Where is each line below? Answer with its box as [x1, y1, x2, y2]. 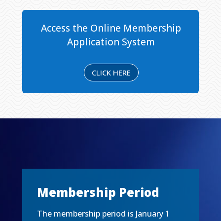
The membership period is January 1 [37, 208, 170, 220]
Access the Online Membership [41, 22, 182, 35]
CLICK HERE [91, 67, 131, 77]
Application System [67, 36, 155, 49]
